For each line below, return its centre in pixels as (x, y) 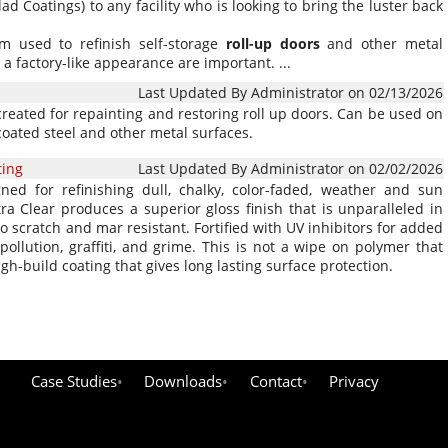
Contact (275, 381)
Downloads (183, 381)
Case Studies (73, 381)
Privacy (354, 381)
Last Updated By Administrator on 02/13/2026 (290, 92)
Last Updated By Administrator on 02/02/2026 (290, 168)
